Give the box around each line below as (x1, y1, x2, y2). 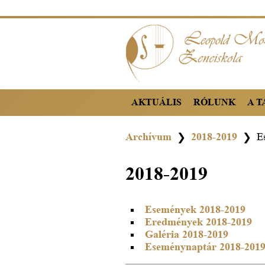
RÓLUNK (193, 96, 235, 108)
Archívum (125, 130, 172, 143)
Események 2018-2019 (145, 203, 245, 215)
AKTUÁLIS (131, 96, 182, 108)
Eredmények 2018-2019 (145, 215, 252, 228)
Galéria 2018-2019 (145, 228, 228, 240)
